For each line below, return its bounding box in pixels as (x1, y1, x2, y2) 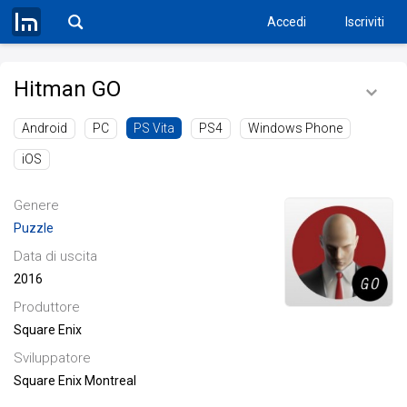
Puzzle (14, 221, 54, 236)
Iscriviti (345, 15, 384, 29)
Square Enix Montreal (14, 373, 136, 389)
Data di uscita (14, 248, 97, 265)
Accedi (267, 15, 306, 29)
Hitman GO (14, 76, 121, 102)
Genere (14, 197, 59, 214)
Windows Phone (248, 120, 342, 135)
